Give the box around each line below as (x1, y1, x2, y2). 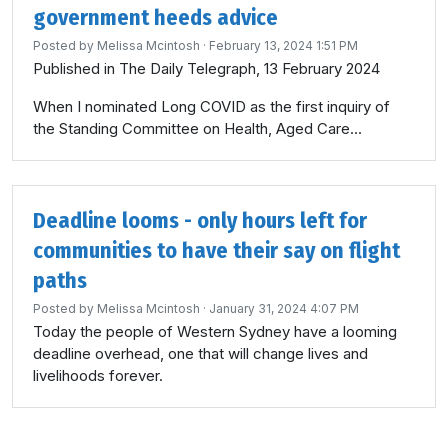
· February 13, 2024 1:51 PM (200, 38, 358, 53)
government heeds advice (33, 4, 278, 31)
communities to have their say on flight (33, 237, 400, 264)
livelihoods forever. (33, 366, 163, 385)
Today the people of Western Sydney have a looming (33, 322, 397, 341)
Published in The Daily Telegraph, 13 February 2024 (33, 59, 380, 78)
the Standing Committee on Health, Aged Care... (33, 119, 362, 138)
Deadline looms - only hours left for (33, 207, 367, 234)
